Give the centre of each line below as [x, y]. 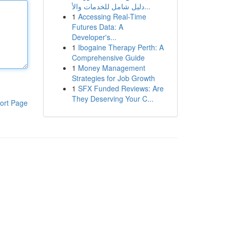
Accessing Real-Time [112, 16]
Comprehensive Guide [108, 57]
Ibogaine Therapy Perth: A [121, 47]
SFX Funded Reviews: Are [121, 88]
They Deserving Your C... [112, 99]
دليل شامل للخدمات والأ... [147, 6]
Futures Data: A [97, 27]
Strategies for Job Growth [113, 78]
